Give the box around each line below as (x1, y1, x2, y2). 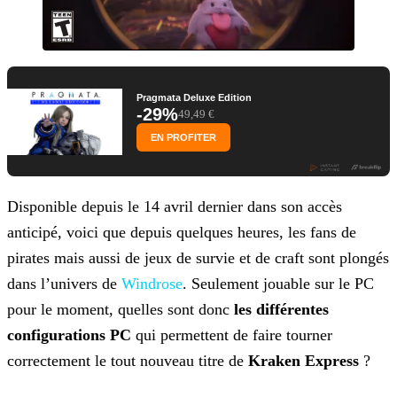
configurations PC (7, 326, 131, 345)
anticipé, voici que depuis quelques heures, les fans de (7, 223, 356, 242)
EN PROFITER (151, 132, 216, 144)
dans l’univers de (7, 275, 121, 293)
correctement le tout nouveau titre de (7, 352, 248, 370)
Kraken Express (248, 352, 363, 370)
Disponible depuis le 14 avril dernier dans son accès (7, 198, 342, 216)
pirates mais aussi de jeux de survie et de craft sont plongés (7, 249, 389, 268)
